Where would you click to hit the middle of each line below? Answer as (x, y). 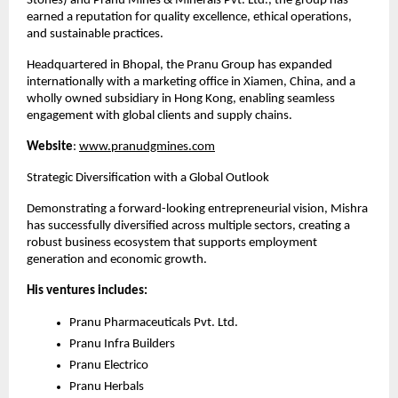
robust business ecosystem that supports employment (172, 243)
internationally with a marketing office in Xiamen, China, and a (191, 83)
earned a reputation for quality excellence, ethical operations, (189, 18)
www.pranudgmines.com (147, 147)
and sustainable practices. (95, 35)
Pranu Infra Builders (122, 345)
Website (50, 147)
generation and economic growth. (117, 260)
